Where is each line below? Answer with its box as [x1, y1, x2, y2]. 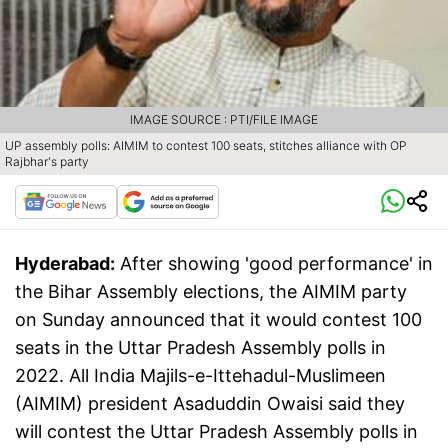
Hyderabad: [15, 253, 115, 275]
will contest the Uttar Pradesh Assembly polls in [15, 421, 418, 443]
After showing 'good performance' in [120, 253, 433, 275]
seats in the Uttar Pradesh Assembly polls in [15, 337, 386, 359]
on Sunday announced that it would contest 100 [15, 309, 422, 331]
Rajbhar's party [5, 154, 89, 170]
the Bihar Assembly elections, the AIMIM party [15, 281, 407, 303]
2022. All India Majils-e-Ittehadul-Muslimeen [15, 365, 386, 387]
